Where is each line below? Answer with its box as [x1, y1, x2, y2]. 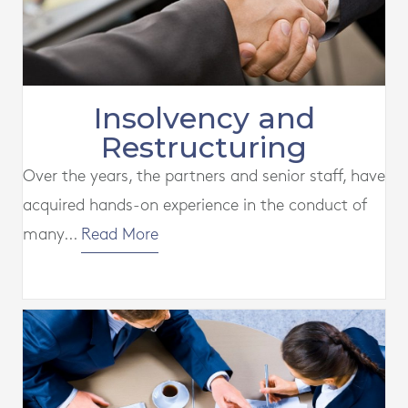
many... [23, 226, 81, 242]
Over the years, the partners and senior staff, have [23, 168, 385, 184]
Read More [81, 226, 158, 242]
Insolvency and [93, 99, 315, 136]
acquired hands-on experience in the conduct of [23, 197, 367, 213]
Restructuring [101, 128, 307, 165]
